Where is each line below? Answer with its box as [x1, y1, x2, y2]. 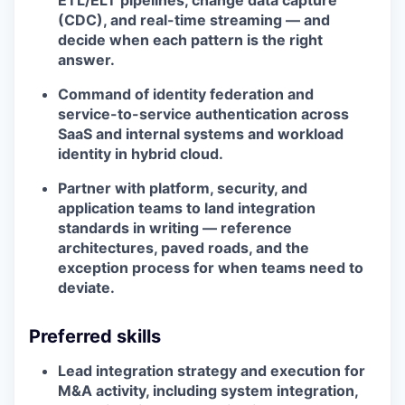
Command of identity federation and [58, 85, 314, 104]
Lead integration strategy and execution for [58, 362, 365, 381]
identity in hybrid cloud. [58, 145, 223, 164]
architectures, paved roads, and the [58, 239, 309, 258]
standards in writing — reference [58, 219, 292, 238]
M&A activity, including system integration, [58, 381, 358, 400]
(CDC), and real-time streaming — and [58, 11, 330, 30]
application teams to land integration [58, 199, 316, 218]
